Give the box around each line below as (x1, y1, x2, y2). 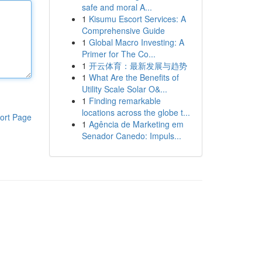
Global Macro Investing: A (88, 36, 184, 48)
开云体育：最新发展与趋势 (88, 60, 187, 71)
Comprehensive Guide (81, 25, 165, 36)
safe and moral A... (81, 1, 152, 13)
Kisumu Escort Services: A (88, 13, 186, 25)
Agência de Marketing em (88, 118, 184, 130)
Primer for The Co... (81, 48, 156, 60)
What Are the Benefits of (88, 71, 179, 83)
